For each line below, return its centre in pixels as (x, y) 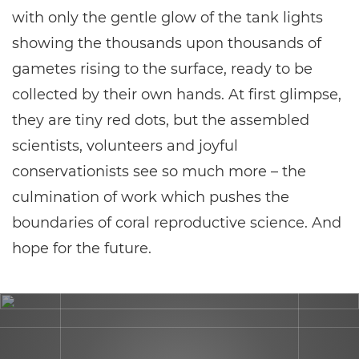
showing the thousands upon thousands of (167, 43)
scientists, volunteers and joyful (125, 146)
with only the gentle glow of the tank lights (167, 18)
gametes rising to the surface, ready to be (162, 69)
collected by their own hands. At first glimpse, (177, 95)
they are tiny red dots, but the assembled (161, 120)
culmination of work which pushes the (151, 197)
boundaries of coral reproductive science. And (177, 223)
